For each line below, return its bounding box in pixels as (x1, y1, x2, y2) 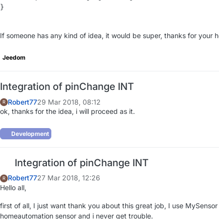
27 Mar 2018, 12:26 (37, 174, 100, 182)
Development (10, 130, 49, 137)
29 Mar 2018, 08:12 (37, 97, 101, 106)
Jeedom (2, 54, 25, 62)
